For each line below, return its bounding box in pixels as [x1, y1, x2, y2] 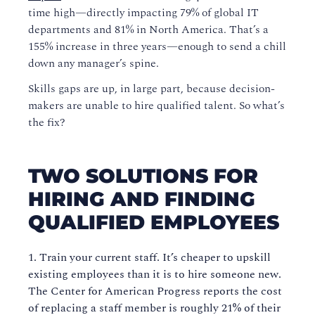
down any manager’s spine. [28, 55, 159, 72]
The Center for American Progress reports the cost [28, 283, 282, 300]
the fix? [28, 114, 65, 131]
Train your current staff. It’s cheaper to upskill [39, 249, 271, 266]
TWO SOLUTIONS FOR [28, 164, 258, 188]
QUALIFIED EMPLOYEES [28, 210, 279, 235]
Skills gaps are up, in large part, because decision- [28, 80, 275, 98]
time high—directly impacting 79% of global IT [28, 4, 259, 22]
